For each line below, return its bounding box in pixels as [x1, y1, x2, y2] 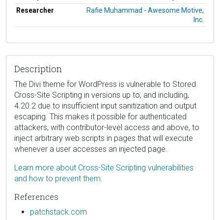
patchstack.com [30, 207, 87, 217]
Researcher [16, 6, 54, 14]
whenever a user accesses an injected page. [14, 144, 167, 154]
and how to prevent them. [14, 173, 103, 183]
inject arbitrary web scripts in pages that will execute [14, 133, 193, 143]
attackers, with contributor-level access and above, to [14, 122, 199, 132]
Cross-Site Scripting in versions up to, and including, [14, 90, 189, 100]
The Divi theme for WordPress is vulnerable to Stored [14, 79, 196, 89]
